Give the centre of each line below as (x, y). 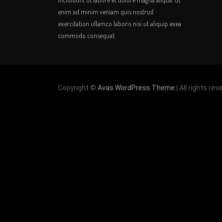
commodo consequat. (87, 35)
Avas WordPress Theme (136, 88)
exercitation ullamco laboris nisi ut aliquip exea (120, 24)
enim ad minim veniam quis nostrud (106, 12)
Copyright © (78, 88)
